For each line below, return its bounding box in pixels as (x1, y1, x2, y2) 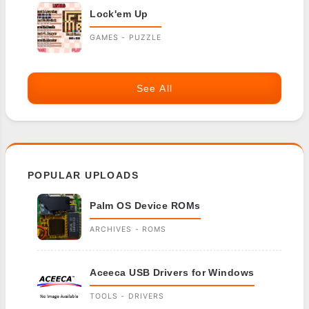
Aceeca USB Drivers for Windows (90, 267, 255, 279)
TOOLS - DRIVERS (90, 292, 164, 301)
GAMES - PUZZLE (90, 32, 161, 42)
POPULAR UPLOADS (28, 169, 139, 181)
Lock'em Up (90, 8, 148, 19)
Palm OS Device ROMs (90, 199, 201, 211)
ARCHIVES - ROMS (90, 225, 166, 235)
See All (136, 82, 173, 94)
